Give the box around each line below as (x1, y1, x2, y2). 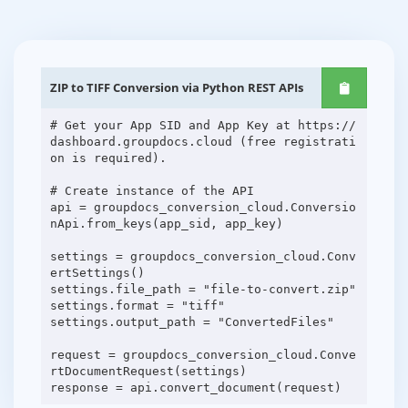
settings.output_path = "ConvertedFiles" (49, 314, 334, 329)
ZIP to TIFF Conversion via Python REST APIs (50, 79, 303, 97)
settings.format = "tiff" (49, 298, 225, 312)
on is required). (49, 150, 167, 165)
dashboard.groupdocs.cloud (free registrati (49, 134, 356, 148)
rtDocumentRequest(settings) (49, 363, 247, 378)
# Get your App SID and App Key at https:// (49, 117, 356, 132)
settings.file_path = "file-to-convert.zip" (49, 281, 356, 296)
